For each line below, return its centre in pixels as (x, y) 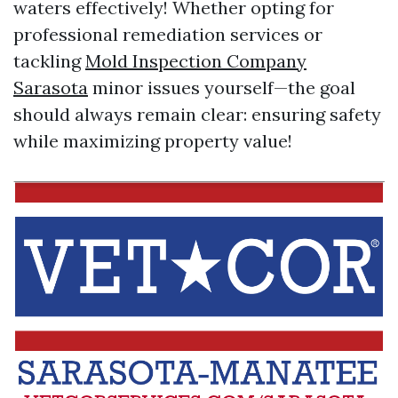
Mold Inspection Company (196, 60)
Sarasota (51, 87)
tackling (49, 60)
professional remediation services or (168, 34)
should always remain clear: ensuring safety (197, 114)
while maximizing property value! (153, 140)
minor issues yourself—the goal (222, 87)
